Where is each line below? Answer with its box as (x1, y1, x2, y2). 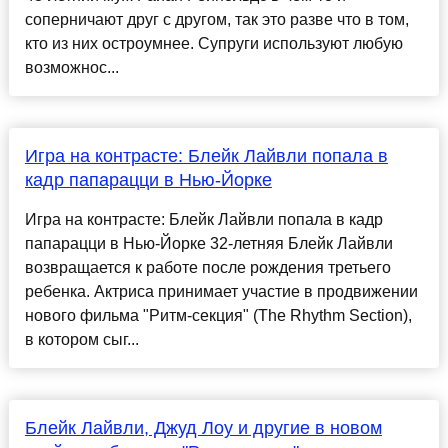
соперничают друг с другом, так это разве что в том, (24, 11, 409, 29)
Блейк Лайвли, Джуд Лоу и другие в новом (24, 418, 382, 439)
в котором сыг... (24, 331, 139, 349)
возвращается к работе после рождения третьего (24, 259, 391, 277)
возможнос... (24, 59, 119, 77)
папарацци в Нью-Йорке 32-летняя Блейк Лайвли (24, 235, 393, 253)
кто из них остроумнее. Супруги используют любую (24, 35, 403, 53)
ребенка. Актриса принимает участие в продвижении (24, 283, 418, 301)
